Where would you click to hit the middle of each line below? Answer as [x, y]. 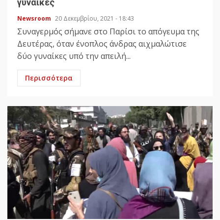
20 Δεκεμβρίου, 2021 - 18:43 [95, 19]
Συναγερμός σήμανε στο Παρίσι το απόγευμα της [108, 32]
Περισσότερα [49, 78]
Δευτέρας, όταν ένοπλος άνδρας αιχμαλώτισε [102, 44]
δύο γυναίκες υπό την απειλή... [74, 56]
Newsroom [35, 19]
